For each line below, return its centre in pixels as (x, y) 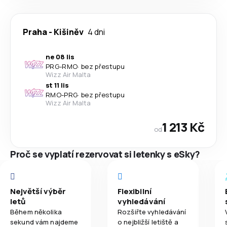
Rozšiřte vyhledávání (152, 212)
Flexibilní (135, 191)
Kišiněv (69, 32)
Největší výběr (38, 191)
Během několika (36, 212)
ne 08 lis (60, 57)
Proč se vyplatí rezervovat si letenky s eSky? (105, 154)
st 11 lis (57, 85)
